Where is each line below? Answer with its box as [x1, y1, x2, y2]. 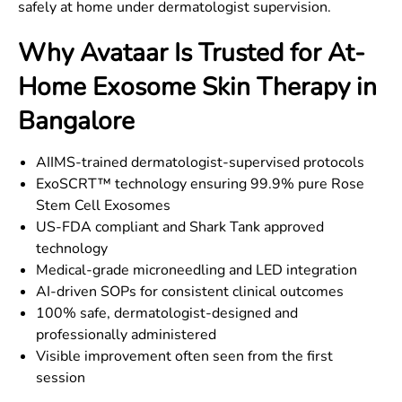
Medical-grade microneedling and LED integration [36, 260, 357, 280]
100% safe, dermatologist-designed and [36, 303, 298, 323]
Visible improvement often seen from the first [36, 346, 333, 366]
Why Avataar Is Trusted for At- [18, 36, 365, 70]
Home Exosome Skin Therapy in [18, 70, 377, 104]
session [36, 368, 85, 388]
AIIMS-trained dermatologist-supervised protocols [36, 153, 364, 172]
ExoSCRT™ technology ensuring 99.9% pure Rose [36, 174, 364, 194]
